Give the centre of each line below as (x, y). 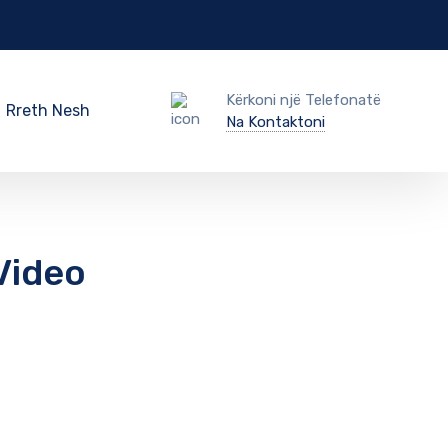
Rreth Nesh (47, 110)
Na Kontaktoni (275, 122)
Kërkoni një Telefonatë (303, 100)
